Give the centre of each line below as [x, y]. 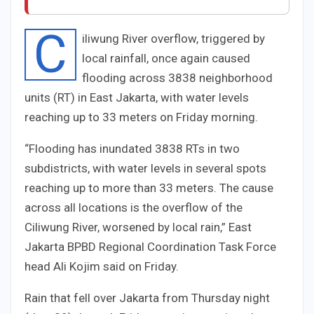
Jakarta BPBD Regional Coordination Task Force [150, 246]
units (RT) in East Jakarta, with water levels [137, 97]
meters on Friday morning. [187, 117]
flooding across [125, 77]
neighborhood [234, 77]
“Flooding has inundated [90, 148]
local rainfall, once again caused [166, 58]
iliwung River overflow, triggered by [173, 38]
